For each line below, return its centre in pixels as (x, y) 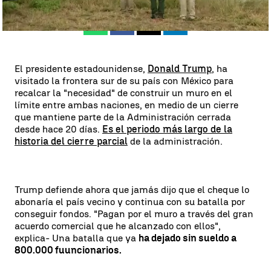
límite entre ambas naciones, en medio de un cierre (126, 105)
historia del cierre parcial (71, 141)
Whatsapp (119, 28)
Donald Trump (180, 69)
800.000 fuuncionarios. (68, 250)
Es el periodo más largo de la (167, 129)
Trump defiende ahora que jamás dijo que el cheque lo (132, 190)
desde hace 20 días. (58, 129)
